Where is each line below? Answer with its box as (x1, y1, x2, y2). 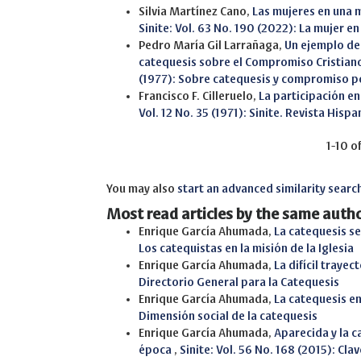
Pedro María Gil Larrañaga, (139, 39, 284, 52)
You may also (106, 182, 177, 195)
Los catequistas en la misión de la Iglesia (139, 242, 354, 255)
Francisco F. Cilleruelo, (139, 89, 259, 102)
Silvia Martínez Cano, (139, 5, 252, 18)
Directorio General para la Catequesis (139, 276, 339, 288)
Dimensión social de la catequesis (139, 309, 317, 322)
